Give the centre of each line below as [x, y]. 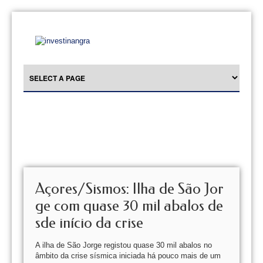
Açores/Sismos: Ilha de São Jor [129, 189]
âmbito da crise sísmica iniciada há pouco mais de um [128, 256]
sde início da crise [89, 223]
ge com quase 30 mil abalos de [129, 206]
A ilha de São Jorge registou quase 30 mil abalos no [124, 245]
